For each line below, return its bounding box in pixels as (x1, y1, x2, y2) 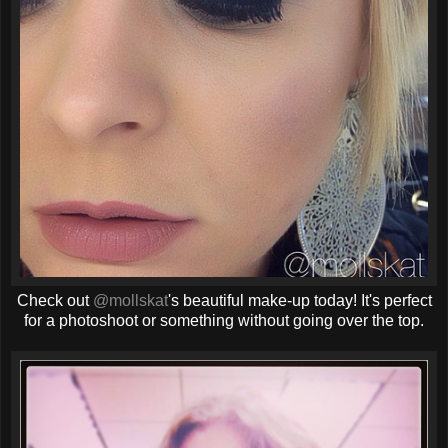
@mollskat (92, 292, 168, 310)
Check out (16, 292, 93, 310)
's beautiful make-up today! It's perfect (167, 292, 432, 310)
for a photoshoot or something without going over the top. (24, 312, 424, 330)
